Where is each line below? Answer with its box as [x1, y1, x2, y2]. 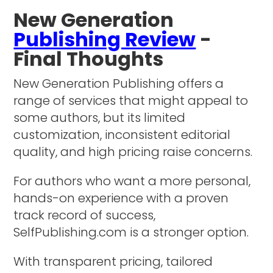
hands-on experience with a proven [13, 189, 229, 207]
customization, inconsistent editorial [13, 126, 231, 143]
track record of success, [13, 206, 156, 224]
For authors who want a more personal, [13, 172, 251, 190]
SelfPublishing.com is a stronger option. [13, 223, 249, 241]
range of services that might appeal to [13, 91, 249, 109]
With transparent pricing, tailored [13, 252, 213, 270]
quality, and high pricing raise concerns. [13, 143, 253, 160]
